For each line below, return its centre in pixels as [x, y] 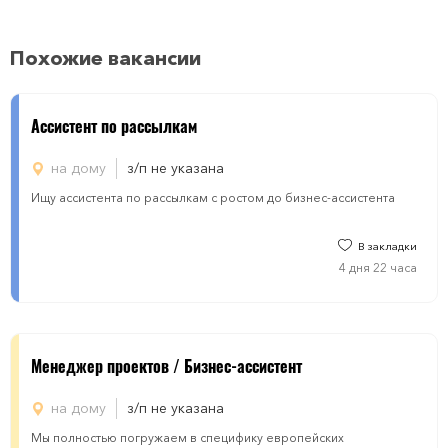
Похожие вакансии [105, 58]
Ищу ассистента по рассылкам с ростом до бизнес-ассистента [213, 197]
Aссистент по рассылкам [114, 126]
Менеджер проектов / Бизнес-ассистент [166, 366]
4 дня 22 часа [378, 267]
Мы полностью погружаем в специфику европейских [187, 437]
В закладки [387, 246]
